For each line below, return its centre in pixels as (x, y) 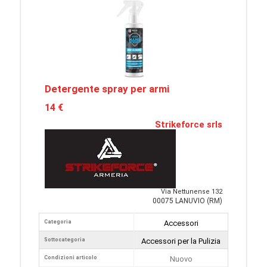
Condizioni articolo (71, 258)
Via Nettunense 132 (192, 192)
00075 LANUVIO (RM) (187, 201)
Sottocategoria (65, 240)
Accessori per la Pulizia (181, 241)
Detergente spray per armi (107, 89)
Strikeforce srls (189, 125)
